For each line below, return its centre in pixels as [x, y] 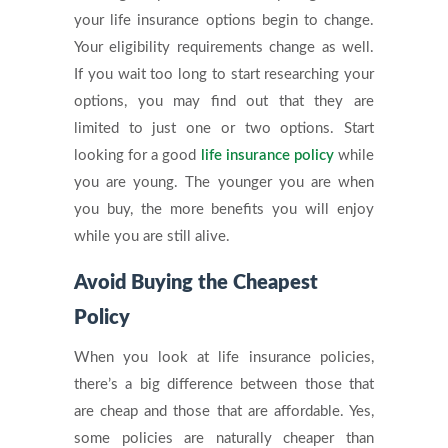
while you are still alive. [152, 236]
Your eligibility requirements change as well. [224, 47]
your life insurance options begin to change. [224, 20]
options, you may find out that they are [224, 101]
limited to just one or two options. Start [224, 128]
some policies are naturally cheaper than [224, 438]
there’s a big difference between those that [224, 384]
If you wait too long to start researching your [224, 74]
